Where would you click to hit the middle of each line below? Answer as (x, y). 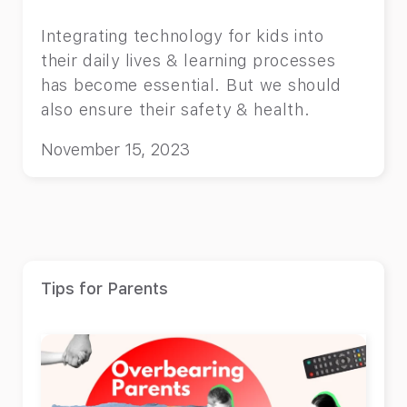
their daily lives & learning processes (189, 60)
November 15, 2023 (115, 149)
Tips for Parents (104, 288)
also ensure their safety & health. (176, 109)
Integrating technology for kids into (183, 35)
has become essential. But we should (192, 84)
